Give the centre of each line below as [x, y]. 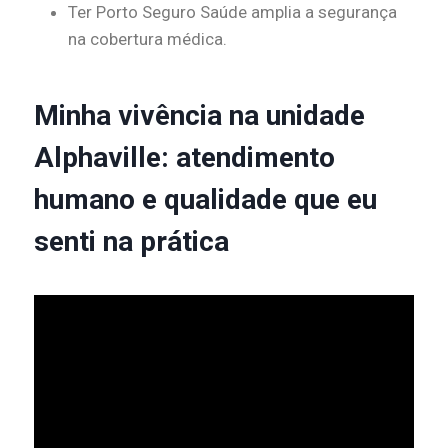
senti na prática [131, 241]
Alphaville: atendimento [184, 157]
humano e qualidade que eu [205, 199]
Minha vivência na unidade [199, 115]
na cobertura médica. [147, 38]
